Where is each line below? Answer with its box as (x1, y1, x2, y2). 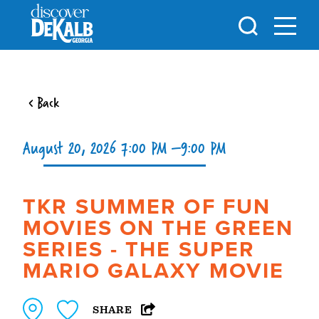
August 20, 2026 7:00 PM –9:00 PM (23, 135, 226, 161)
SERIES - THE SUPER (23, 233, 256, 264)
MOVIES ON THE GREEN (23, 211, 294, 243)
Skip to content (17, 15, 100, 28)
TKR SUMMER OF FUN (23, 190, 271, 221)
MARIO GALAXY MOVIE (23, 254, 285, 286)
